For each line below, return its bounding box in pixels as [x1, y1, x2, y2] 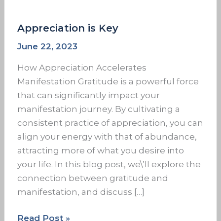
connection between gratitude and [17, 173, 168, 183]
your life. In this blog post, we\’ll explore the [17, 159, 201, 169]
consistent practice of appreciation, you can [17, 117, 203, 128]
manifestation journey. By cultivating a [17, 104, 180, 114]
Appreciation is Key [17, 22, 118, 34]
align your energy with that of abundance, [17, 131, 197, 142]
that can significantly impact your [17, 90, 160, 100]
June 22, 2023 [17, 41, 77, 51]
